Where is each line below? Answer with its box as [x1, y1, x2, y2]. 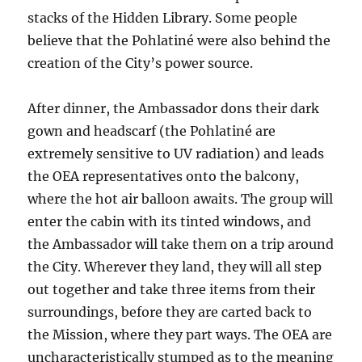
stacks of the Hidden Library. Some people [27, 10, 298, 27]
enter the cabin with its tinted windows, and [27, 213, 312, 230]
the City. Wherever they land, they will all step [27, 259, 322, 276]
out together [27, 281, 113, 298]
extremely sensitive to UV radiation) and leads [27, 145, 325, 162]
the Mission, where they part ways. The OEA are [27, 326, 333, 343]
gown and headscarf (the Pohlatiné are [27, 123, 276, 140]
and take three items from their [112, 281, 316, 298]
